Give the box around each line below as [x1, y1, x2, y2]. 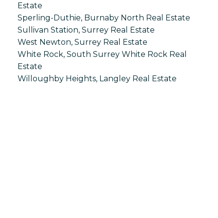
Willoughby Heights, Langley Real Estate [17, 74, 177, 84]
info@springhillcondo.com [61, 200, 157, 209]
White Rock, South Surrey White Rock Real [17, 50, 187, 59]
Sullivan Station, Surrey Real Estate [17, 25, 155, 35]
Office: [71, 189, 96, 198]
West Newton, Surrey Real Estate [17, 37, 147, 47]
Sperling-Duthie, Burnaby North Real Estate [17, 13, 190, 23]
